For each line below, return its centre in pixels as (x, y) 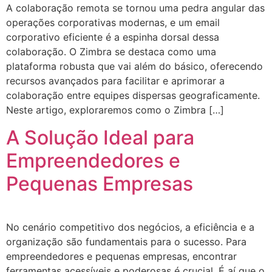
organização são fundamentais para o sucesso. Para (126, 241)
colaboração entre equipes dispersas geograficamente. (133, 96)
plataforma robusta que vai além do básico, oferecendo (134, 66)
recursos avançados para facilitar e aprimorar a (115, 81)
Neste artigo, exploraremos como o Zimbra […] (115, 110)
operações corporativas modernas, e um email (113, 23)
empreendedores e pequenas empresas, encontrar (121, 256)
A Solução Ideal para (100, 137)
